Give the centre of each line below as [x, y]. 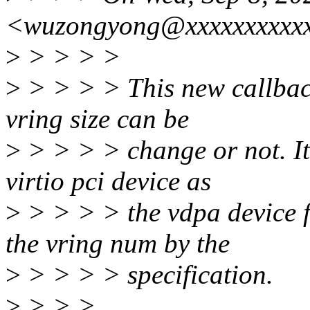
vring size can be [97, 119]
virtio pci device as [108, 181]
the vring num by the [118, 244]
